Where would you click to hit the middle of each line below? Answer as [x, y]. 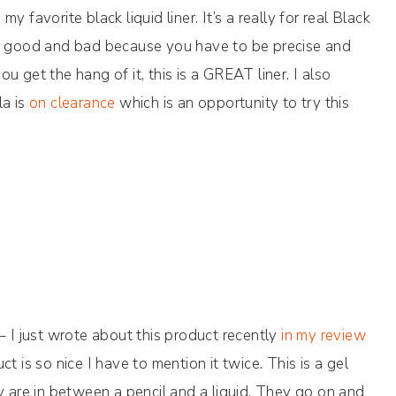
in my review [324, 335]
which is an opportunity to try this [232, 103]
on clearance [72, 103]
